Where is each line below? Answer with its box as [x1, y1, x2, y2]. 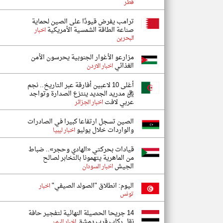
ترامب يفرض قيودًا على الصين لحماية [32, 15, 134, 28]
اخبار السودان [82, 161, 113, 172]
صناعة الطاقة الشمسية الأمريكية [46, 24, 134, 36]
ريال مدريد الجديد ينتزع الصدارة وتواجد [29, 88, 134, 100]
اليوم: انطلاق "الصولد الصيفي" [50, 180, 134, 192]
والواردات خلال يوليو [75, 124, 134, 136]
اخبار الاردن [87, 61, 113, 72]
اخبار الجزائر [75, 97, 103, 108]
